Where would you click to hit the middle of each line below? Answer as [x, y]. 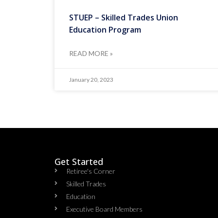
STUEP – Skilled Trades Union [124, 17]
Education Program [105, 29]
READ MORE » [91, 53]
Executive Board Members [104, 209]
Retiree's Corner [91, 171]
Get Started [79, 161]
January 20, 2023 [91, 79]
